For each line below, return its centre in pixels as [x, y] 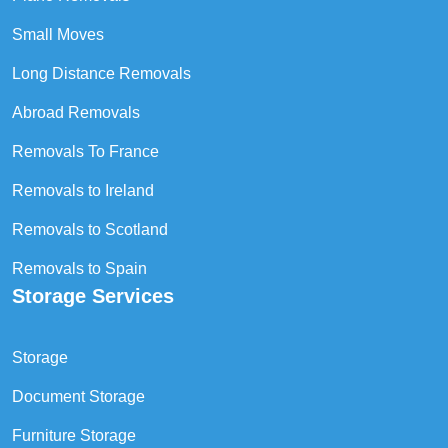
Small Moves [58, 34]
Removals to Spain [79, 268]
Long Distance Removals [101, 73]
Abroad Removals [76, 112]
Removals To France [85, 151]
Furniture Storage [74, 435]
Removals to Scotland [90, 229]
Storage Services [93, 295]
